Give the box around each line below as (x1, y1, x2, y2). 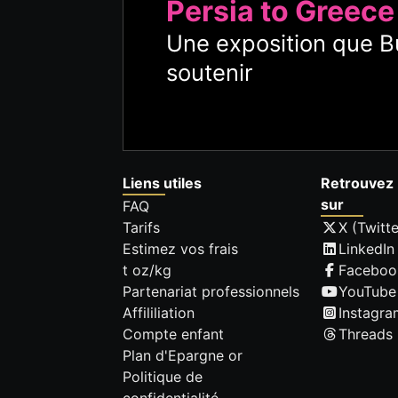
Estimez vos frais (123, 240, 238, 259)
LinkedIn (338, 240, 395, 259)
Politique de (123, 368, 203, 386)
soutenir (166, 58, 253, 86)
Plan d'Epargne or (123, 346, 243, 365)
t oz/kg (123, 261, 171, 280)
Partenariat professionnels (123, 283, 299, 301)
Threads (338, 325, 394, 344)
